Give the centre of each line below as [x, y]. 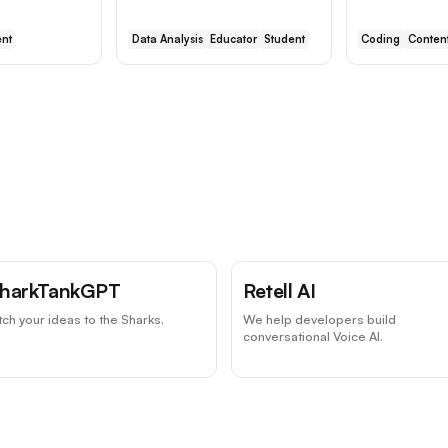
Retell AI [279, 290]
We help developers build [319, 319]
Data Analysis [167, 39]
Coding [381, 39]
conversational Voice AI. [312, 336]
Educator [233, 39]
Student [285, 39]
